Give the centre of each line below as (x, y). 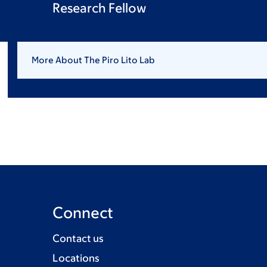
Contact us (78, 238)
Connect (83, 212)
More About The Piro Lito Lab (93, 60)
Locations (76, 258)
